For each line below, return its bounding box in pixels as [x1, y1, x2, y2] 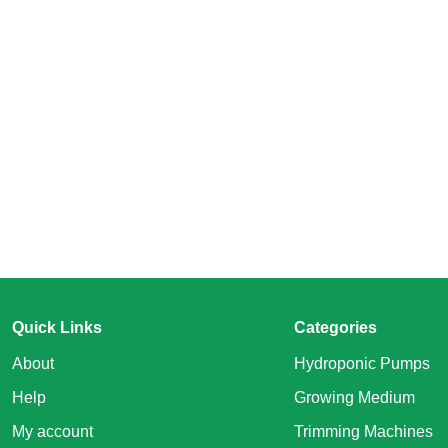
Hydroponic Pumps [294, 355, 431, 372]
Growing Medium [294, 389, 416, 406]
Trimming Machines [294, 423, 434, 440]
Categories [294, 319, 378, 336]
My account [12, 423, 94, 440]
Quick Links [12, 319, 103, 336]
